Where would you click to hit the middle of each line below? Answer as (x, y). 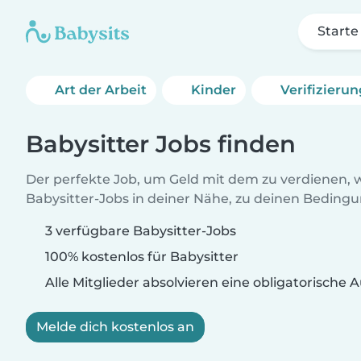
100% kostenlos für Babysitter (140, 257)
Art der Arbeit (101, 90)
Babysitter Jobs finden (161, 144)
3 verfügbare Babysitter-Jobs (141, 231)
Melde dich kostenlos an (115, 327)
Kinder (214, 90)
